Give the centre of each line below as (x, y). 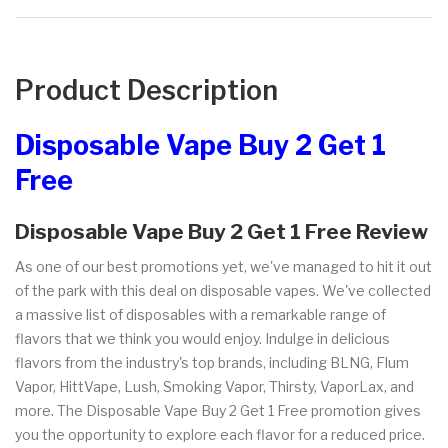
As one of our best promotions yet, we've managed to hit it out (223, 266)
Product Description (146, 90)
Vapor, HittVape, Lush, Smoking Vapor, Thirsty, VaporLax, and (214, 386)
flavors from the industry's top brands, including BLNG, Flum (212, 362)
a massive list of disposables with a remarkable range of (200, 314)
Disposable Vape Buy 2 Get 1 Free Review (221, 231)
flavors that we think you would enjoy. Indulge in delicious (202, 338)
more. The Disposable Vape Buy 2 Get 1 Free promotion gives (218, 410)
